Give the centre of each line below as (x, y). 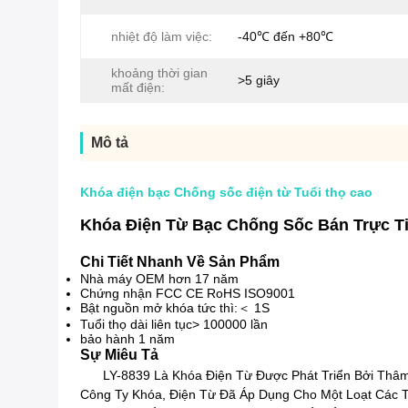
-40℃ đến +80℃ (286, 36)
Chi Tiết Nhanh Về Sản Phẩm (180, 262)
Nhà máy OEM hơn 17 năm (159, 279)
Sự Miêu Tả (119, 355)
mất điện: (138, 87)
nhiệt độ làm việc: (162, 36)
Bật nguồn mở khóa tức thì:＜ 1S (175, 308)
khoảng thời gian (159, 73)
